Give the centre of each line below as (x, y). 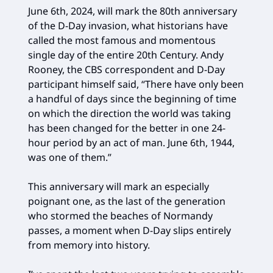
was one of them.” (70, 157)
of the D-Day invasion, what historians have (128, 26)
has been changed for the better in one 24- (127, 128)
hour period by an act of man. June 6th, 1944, (131, 143)
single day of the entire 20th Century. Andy (126, 55)
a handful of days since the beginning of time (132, 99)
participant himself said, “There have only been (136, 84)
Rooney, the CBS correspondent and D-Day (126, 69)
